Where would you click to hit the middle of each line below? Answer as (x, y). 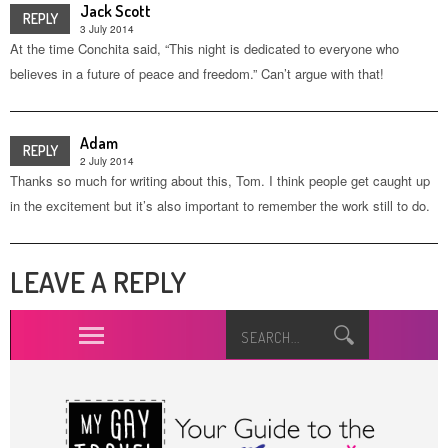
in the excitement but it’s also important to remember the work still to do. (220, 205)
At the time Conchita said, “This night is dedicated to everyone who (204, 48)
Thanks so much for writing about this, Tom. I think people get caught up (220, 180)
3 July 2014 (107, 29)
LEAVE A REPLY (98, 282)
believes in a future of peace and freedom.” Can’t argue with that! (197, 73)
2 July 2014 (107, 161)
